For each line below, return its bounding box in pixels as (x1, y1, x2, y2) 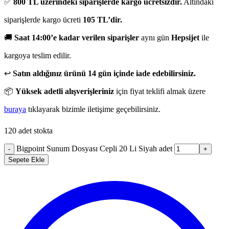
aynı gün (139, 33, 171, 42)
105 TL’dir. (83, 15, 122, 24)
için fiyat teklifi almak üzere (114, 86, 205, 96)
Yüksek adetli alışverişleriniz (15, 86, 114, 96)
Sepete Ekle (8, 155, 44, 164)
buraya (4, 104, 26, 113)
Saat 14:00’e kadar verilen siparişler (14, 33, 139, 42)
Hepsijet (171, 33, 199, 42)
